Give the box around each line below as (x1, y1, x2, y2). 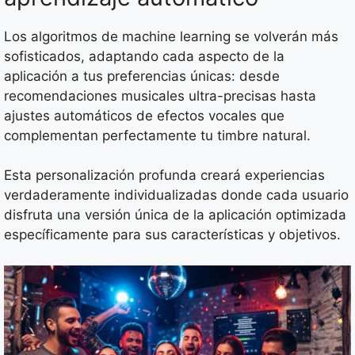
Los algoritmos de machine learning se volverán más (4, 28, 338, 44)
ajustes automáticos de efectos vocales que (4, 107, 284, 124)
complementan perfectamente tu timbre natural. (4, 127, 311, 143)
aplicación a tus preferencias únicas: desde (4, 67, 280, 84)
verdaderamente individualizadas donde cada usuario (4, 187, 349, 204)
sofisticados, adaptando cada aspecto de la (4, 48, 284, 64)
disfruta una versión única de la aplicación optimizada (4, 207, 346, 223)
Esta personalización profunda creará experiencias (4, 167, 325, 184)
